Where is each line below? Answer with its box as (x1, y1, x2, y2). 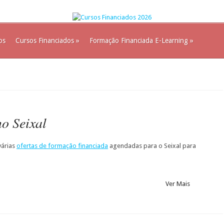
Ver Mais (165, 180, 190, 187)
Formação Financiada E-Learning (89, 36, 188, 44)
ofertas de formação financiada (16, 142, 108, 149)
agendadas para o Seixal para (108, 142, 196, 149)
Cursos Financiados (15, 36, 74, 44)
